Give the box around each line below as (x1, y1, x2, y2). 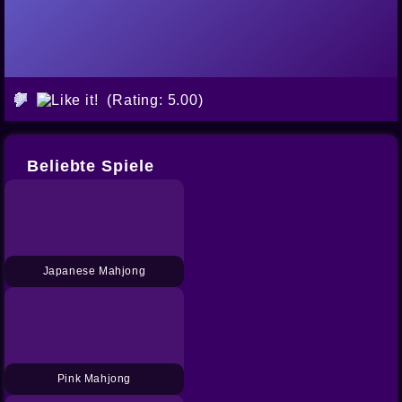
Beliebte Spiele (27, 156, 154, 175)
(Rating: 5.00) (107, 92, 204, 108)
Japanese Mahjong (42, 264, 146, 277)
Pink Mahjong (57, 371, 132, 385)
